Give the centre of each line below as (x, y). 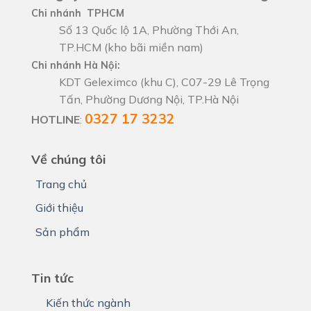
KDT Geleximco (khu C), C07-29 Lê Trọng (164, 82)
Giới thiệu (59, 208)
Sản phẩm (62, 232)
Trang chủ (61, 184)
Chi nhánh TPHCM (78, 13)
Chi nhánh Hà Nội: (76, 65)
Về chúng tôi (69, 159)
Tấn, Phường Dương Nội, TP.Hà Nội (149, 99)
